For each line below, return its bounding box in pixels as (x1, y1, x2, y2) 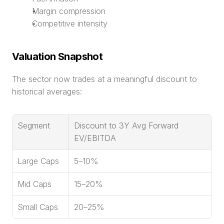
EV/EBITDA (74, 133, 116, 143)
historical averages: (12, 86, 82, 96)
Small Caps (17, 202, 58, 212)
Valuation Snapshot (12, 50, 103, 62)
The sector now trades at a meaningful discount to (12, 74, 197, 84)
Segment (17, 120, 50, 130)
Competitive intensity (32, 18, 107, 28)
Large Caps (17, 156, 59, 166)
